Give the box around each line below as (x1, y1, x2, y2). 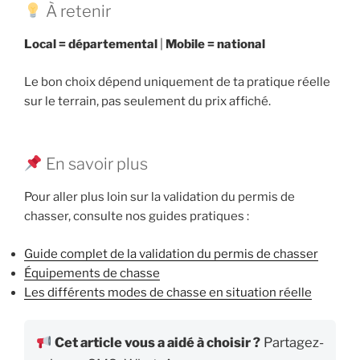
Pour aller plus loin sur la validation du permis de (24, 190, 295, 205)
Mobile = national (166, 37, 265, 52)
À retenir (42, 2, 111, 22)
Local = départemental (24, 37, 157, 52)
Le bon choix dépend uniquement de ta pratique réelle (24, 74, 330, 89)
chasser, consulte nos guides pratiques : (24, 209, 249, 224)
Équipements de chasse (24, 265, 160, 280)
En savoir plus (42, 154, 148, 174)
